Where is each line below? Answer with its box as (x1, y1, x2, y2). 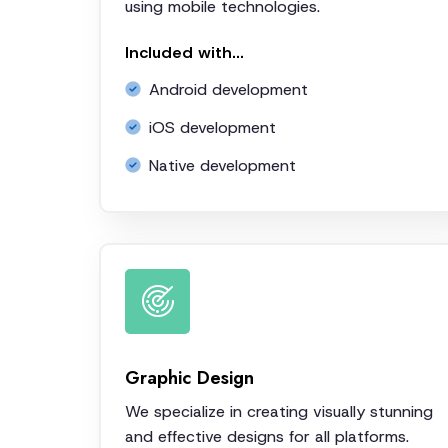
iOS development (149, 116, 276, 138)
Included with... (125, 41, 244, 63)
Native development (149, 154, 296, 176)
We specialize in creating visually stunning (125, 400, 433, 422)
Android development (149, 78, 308, 100)
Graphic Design (125, 363, 254, 391)
